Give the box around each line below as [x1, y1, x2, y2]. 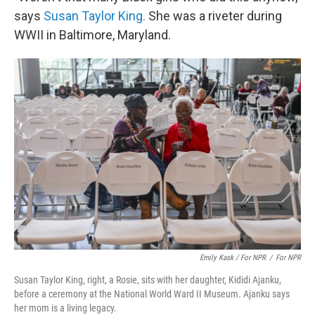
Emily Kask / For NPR [200, 252, 266, 262]
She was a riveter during [146, 8, 282, 23]
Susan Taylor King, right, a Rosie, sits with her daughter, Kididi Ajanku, [14, 274, 281, 285]
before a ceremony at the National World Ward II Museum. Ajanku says [14, 288, 290, 300]
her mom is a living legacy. [14, 302, 117, 314]
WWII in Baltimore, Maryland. [14, 27, 171, 42]
